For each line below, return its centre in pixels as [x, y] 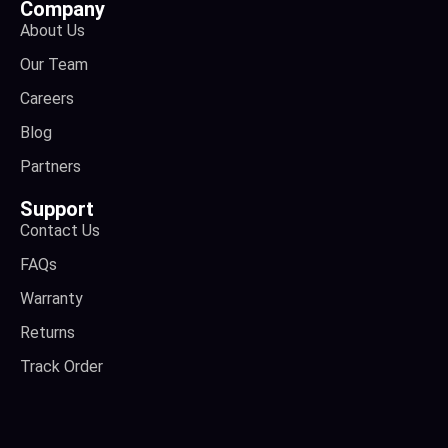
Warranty [51, 299]
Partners [50, 167]
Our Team [54, 65]
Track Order [61, 367]
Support [57, 209]
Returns [47, 333]
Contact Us [60, 231]
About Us [52, 31]
